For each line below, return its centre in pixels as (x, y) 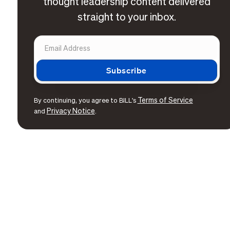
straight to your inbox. (127, 18)
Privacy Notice (71, 111)
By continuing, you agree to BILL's (85, 101)
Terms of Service (165, 100)
